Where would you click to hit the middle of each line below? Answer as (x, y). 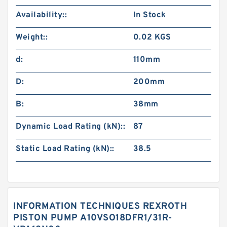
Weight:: (32, 37)
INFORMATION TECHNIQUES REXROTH (100, 206)
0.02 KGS (152, 37)
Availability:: (41, 15)
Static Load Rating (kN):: (65, 149)
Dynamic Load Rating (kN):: (70, 127)
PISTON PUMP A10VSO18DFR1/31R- (93, 218)
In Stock (149, 15)
